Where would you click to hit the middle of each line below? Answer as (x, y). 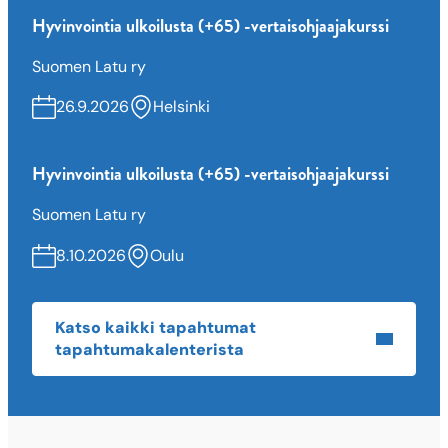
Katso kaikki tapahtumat (155, 327)
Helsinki (181, 107)
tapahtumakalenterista (149, 349)
